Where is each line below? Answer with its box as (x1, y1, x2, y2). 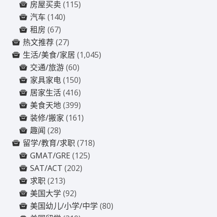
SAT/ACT (30, 162, 63, 173)
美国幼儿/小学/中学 (30, 200, 98, 211)
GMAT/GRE (30, 150, 71, 161)
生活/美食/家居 (23, 49, 76, 60)
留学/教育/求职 (23, 137, 76, 148)
